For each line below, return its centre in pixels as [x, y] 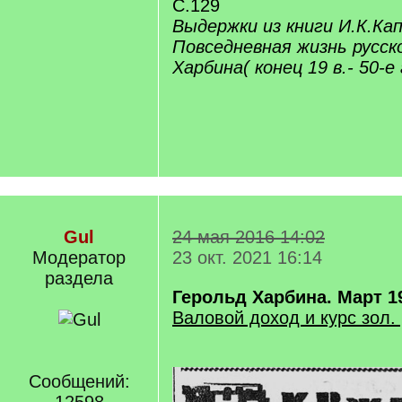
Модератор [79, 258]
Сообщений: [79, 381]
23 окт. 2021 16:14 [247, 258]
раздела [79, 278]
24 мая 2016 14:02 [249, 237]
